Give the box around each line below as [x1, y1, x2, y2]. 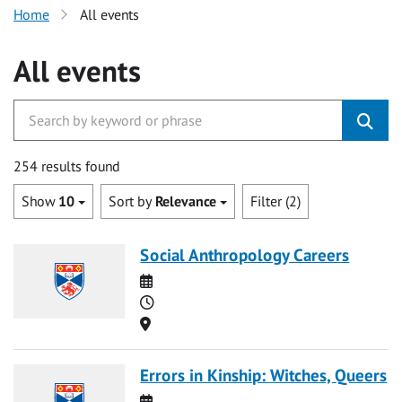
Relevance [155, 192, 216, 211]
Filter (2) [250, 192, 301, 211]
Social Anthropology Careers [140, 242, 350, 266]
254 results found [13, 157, 120, 175]
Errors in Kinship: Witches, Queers [140, 363, 388, 386]
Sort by [109, 192, 155, 211]
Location [150, 313, 202, 332]
